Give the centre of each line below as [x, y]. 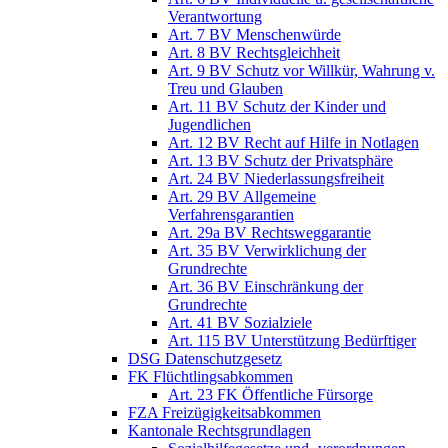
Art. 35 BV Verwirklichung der [267, 250]
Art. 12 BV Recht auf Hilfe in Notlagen [293, 142]
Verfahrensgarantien [231, 214]
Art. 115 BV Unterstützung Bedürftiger [292, 340]
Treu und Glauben [225, 88]
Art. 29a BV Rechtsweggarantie [269, 232]
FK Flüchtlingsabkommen [210, 376]
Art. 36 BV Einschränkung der [265, 286]
